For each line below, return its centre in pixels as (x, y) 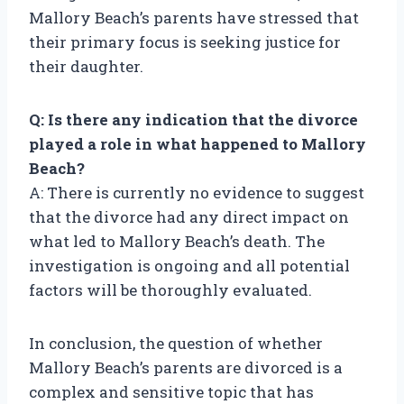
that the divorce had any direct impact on (189, 217)
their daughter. (86, 67)
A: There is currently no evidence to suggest (197, 193)
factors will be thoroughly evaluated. (170, 290)
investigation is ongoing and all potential (189, 266)
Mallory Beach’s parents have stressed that (194, 18)
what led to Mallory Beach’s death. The (177, 242)
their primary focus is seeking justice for (185, 42)
